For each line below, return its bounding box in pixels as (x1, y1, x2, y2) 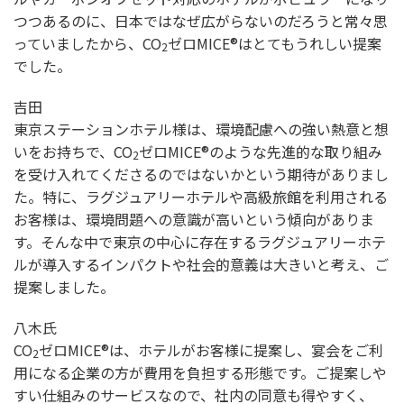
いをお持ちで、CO (14, 140, 133, 162)
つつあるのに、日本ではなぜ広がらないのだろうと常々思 (14, 9, 388, 32)
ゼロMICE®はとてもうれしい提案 (168, 32, 381, 54)
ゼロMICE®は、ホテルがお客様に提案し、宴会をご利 (39, 338, 383, 361)
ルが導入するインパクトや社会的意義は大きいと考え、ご (14, 252, 389, 275)
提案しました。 (14, 275, 115, 298)
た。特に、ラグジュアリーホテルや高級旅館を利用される (14, 185, 388, 207)
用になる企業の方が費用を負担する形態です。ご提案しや (14, 361, 387, 383)
